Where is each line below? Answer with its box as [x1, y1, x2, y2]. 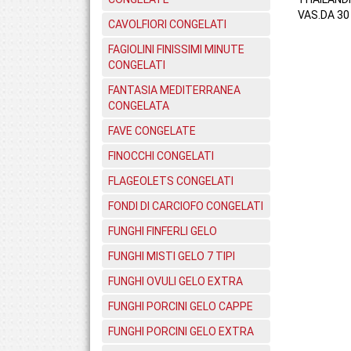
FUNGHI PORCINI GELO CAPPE [108, 300, 253, 313]
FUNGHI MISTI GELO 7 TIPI [108, 250, 235, 262]
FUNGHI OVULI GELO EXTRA [108, 275, 243, 288]
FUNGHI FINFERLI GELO [108, 225, 217, 237]
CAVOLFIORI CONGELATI [108, 18, 226, 31]
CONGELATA [108, 100, 169, 112]
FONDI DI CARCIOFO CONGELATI [108, 200, 263, 212]
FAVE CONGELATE [108, 125, 196, 137]
